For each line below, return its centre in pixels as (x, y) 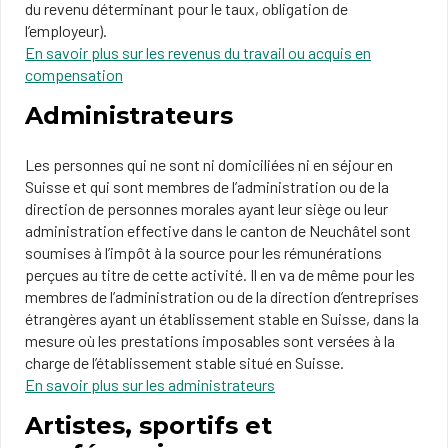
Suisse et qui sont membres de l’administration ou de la (207, 186)
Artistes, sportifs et (148, 425)
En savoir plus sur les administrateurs (150, 384)
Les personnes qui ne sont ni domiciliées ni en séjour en (209, 164)
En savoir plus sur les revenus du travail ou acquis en (198, 52)
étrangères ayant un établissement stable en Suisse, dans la (222, 318)
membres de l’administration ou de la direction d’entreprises (222, 296)
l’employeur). (66, 30)
